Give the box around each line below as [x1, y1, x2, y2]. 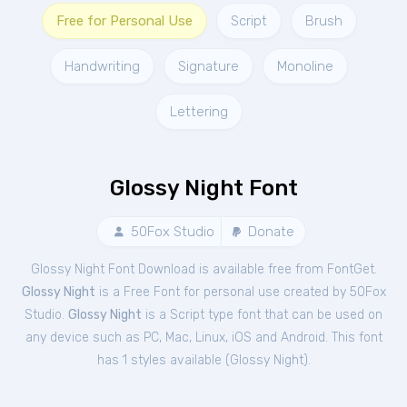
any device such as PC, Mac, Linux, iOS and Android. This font [25, 330, 382, 345]
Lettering [170, 104, 228, 120]
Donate [243, 223, 294, 240]
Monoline [277, 58, 333, 74]
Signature [178, 58, 239, 74]
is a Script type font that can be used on [142, 307, 382, 323]
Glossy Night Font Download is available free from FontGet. [30, 262, 377, 277]
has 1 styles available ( [96, 352, 230, 368]
